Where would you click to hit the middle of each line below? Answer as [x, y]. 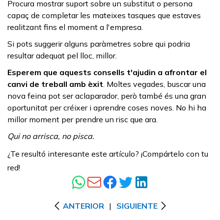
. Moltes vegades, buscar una [154, 84]
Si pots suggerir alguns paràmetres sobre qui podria [99, 43]
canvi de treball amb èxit [55, 84]
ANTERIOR [83, 206]
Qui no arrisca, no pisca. [51, 136]
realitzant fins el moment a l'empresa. [75, 27]
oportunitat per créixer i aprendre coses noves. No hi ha [107, 107]
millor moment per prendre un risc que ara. [82, 119]
